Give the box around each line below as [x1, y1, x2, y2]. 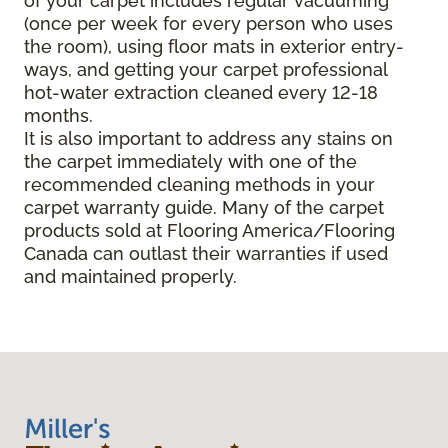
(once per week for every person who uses [24, 13, 393, 35]
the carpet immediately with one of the [24, 151, 357, 173]
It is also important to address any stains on [24, 128, 393, 150]
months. [24, 105, 93, 127]
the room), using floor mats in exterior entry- [24, 36, 404, 58]
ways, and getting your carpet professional [24, 59, 387, 81]
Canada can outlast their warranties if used [24, 243, 388, 265]
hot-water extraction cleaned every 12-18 [24, 82, 378, 104]
